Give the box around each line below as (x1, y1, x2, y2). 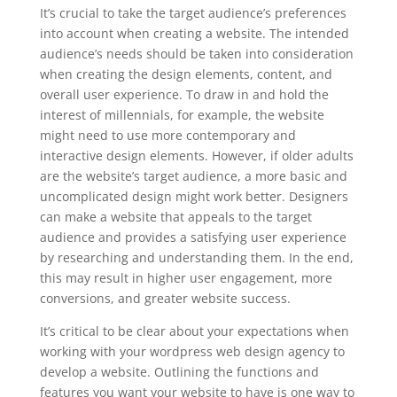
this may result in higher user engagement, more (39, 269, 332, 286)
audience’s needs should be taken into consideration (39, 45, 354, 62)
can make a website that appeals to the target (39, 208, 312, 225)
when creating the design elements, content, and (39, 66, 332, 82)
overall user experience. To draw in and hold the (39, 86, 329, 103)
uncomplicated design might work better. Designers (39, 188, 348, 205)
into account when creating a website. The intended (39, 25, 349, 42)
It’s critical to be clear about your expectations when (39, 323, 349, 339)
